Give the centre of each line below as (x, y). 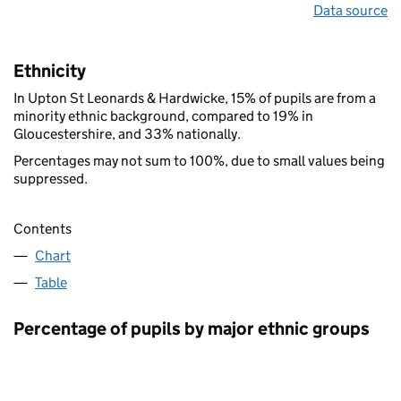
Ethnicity (50, 70)
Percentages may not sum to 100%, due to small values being (199, 160)
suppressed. (51, 178)
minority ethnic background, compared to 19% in (163, 115)
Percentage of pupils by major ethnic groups (192, 328)
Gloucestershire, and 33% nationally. (127, 133)
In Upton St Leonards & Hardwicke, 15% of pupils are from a (195, 98)
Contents (43, 228)
